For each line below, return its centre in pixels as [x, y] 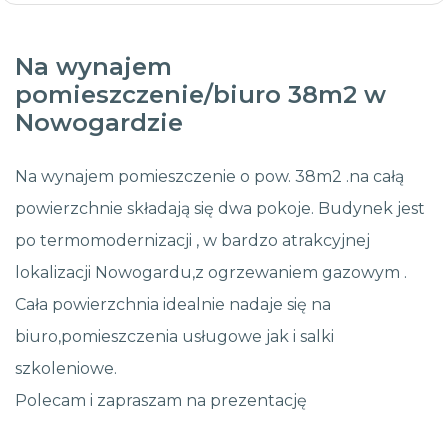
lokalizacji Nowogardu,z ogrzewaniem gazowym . [211, 273]
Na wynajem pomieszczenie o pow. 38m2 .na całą [209, 177]
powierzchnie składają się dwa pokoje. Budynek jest [220, 209]
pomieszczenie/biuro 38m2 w [200, 95]
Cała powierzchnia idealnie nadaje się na [173, 305]
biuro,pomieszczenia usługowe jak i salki [174, 337]
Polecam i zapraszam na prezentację [161, 401]
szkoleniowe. [66, 369]
